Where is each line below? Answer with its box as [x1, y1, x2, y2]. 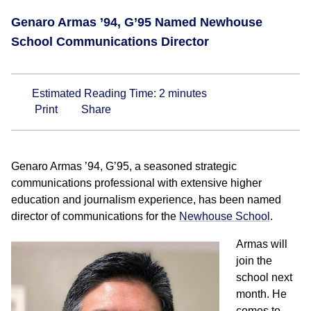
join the [236, 255, 272, 267]
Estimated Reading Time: [32, 87, 159, 99]
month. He [236, 288, 287, 300]
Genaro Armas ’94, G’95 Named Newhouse [11, 15, 262, 29]
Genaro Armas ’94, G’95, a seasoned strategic [11, 160, 237, 172]
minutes [165, 87, 207, 99]
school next [236, 271, 292, 283]
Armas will [236, 238, 287, 250]
